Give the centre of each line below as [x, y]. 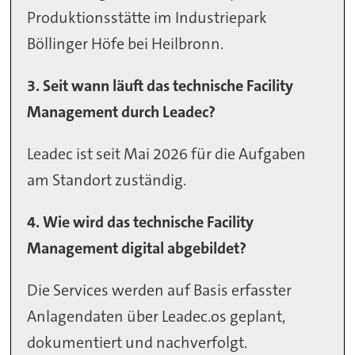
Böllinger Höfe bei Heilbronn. [126, 43]
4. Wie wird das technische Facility [141, 221]
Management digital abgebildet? [137, 248]
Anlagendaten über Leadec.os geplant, [157, 316]
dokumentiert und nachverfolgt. [137, 342]
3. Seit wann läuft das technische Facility [160, 85]
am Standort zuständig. [107, 179]
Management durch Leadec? [122, 111]
